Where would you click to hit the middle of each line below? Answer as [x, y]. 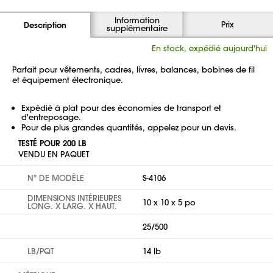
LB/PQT [41, 251]
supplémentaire [137, 28]
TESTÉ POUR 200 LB [52, 143]
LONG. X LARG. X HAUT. [72, 206]
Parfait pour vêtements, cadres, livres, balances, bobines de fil [133, 69]
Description [45, 25]
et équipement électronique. [68, 80]
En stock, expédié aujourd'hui [209, 48]
